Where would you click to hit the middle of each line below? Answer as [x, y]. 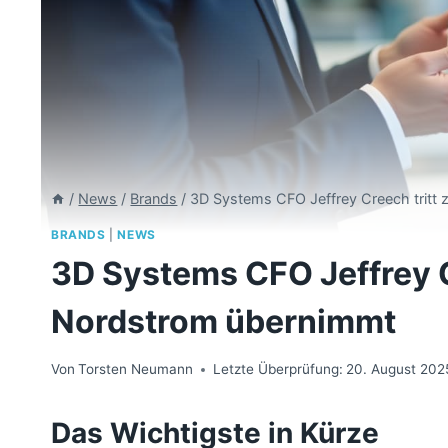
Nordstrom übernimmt [223, 321]
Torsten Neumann [136, 369]
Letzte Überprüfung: [278, 369]
